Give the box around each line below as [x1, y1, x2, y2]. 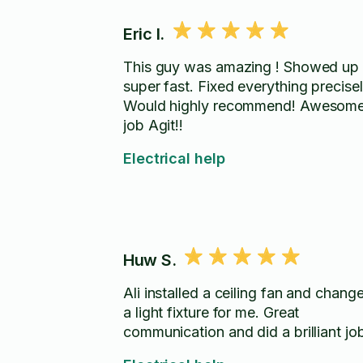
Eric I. [123, 24, 164, 44]
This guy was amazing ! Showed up [123, 58, 360, 75]
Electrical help [123, 150, 225, 167]
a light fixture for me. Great [123, 304, 300, 321]
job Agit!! [123, 117, 184, 134]
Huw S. [123, 250, 177, 270]
